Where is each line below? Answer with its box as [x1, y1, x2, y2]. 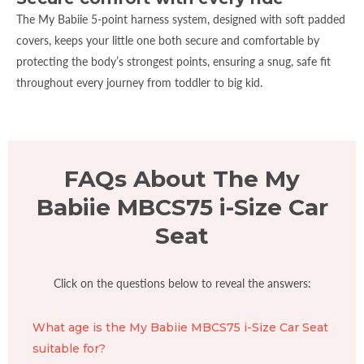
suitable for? [32, 340, 106, 356]
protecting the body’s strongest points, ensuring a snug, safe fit [16, 54, 331, 68]
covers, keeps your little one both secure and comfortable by [16, 32, 319, 47]
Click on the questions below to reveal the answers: [53, 275, 311, 290]
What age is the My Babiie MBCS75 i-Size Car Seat [32, 319, 328, 335]
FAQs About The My [64, 164, 300, 193]
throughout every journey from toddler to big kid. [16, 75, 262, 89]
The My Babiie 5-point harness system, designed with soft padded [16, 11, 345, 26]
